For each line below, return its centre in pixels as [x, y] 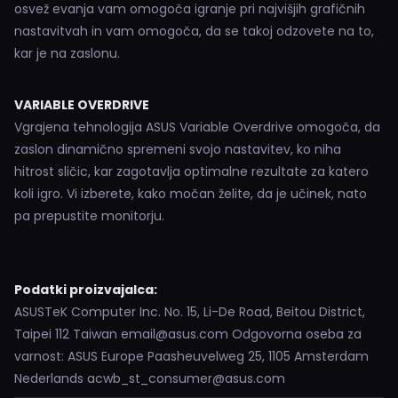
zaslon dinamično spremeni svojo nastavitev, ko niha [178, 149]
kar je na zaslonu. [67, 53]
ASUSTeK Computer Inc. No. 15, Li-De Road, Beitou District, [190, 312]
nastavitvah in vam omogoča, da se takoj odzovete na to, [194, 31]
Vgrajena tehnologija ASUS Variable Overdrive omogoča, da [197, 127]
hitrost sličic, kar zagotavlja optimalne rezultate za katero [191, 171]
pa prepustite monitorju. [89, 216]
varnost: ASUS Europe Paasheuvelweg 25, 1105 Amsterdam [191, 356]
